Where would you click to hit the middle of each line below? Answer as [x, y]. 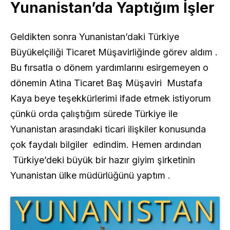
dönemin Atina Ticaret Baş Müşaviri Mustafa [106, 83]
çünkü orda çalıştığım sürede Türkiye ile [94, 113]
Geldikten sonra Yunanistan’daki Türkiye [95, 36]
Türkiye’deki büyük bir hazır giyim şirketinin [103, 160]
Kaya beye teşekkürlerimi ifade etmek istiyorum [111, 98]
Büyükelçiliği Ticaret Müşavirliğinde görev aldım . [114, 52]
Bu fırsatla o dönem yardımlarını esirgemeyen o [109, 67]
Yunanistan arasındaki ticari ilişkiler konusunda [108, 129]
